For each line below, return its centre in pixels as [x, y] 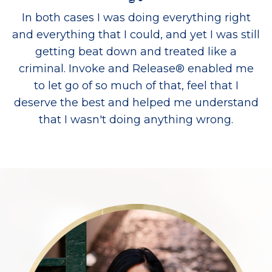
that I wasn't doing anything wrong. [136, 119]
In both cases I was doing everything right [136, 17]
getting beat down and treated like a [136, 51]
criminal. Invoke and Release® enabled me [136, 68]
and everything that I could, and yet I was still [136, 34]
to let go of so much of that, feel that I [136, 85]
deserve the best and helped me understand [136, 102]
